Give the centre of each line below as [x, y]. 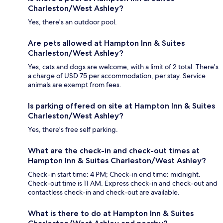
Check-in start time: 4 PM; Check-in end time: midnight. [114, 174]
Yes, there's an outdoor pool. [72, 22]
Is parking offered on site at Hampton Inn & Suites [121, 106]
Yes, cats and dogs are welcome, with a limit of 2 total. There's [123, 67]
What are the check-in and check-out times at [114, 151]
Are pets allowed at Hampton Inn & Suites [106, 43]
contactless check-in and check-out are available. [104, 192]
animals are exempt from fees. [75, 85]
